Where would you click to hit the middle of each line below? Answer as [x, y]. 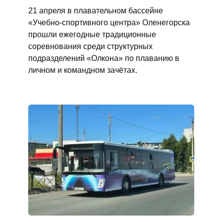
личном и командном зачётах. [83, 70]
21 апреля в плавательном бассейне [95, 11]
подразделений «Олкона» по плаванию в [104, 58]
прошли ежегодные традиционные [92, 34]
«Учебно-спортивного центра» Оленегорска [109, 23]
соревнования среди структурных [90, 46]
